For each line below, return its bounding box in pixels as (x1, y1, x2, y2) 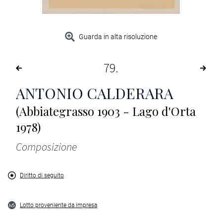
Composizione (16, 140, 77, 154)
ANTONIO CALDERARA (16, 83, 173, 104)
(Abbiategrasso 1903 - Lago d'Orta (16, 103, 196, 119)
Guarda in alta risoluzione (79, 33, 158, 41)
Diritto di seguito (20, 172, 64, 179)
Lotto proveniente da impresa (20, 202, 97, 209)
